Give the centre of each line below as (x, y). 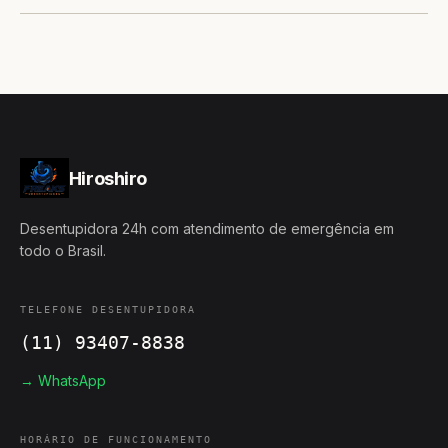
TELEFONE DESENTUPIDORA (108, 309)
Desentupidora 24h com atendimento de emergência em (207, 228)
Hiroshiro (107, 178)
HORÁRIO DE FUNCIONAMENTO (116, 439)
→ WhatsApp (63, 380)
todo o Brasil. (63, 250)
